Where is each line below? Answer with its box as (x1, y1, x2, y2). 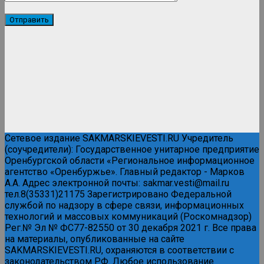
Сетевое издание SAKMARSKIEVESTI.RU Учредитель (5, 132, 233, 144)
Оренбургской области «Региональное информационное (5, 154, 255, 166)
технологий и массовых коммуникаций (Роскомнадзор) (5, 210, 252, 222)
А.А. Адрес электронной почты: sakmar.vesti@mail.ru (5, 177, 229, 189)
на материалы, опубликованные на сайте (5, 233, 184, 245)
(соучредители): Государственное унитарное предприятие (5, 143, 259, 155)
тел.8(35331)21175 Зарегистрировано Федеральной (5, 188, 232, 200)
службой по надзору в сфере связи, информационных (5, 199, 244, 211)
